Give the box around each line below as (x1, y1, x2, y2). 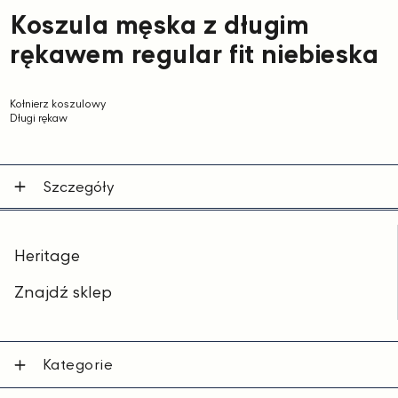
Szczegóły (43, 178, 115, 196)
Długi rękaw (10, 111, 68, 125)
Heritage (14, 245, 80, 265)
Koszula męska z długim (10, 9, 310, 42)
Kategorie (43, 355, 114, 374)
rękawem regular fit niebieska (10, 38, 379, 71)
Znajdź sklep (14, 283, 112, 302)
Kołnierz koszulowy (10, 97, 107, 111)
